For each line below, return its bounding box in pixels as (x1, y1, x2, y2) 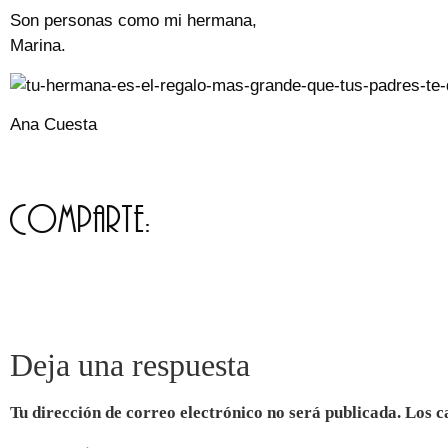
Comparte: (10, 198, 151, 240)
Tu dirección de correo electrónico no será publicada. (10, 402, 401, 422)
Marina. (10, 36, 66, 56)
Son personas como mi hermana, (10, 11, 257, 31)
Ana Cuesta (10, 115, 97, 135)
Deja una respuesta (10, 346, 250, 383)
